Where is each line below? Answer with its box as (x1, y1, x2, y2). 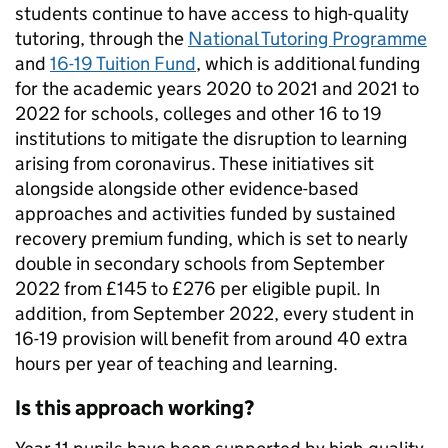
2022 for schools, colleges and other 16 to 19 (15, 102, 382, 126)
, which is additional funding (196, 52, 420, 76)
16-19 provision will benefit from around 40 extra (15, 327, 408, 351)
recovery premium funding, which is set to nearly (15, 227, 408, 251)
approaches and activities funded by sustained (15, 202, 396, 226)
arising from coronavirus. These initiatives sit (15, 152, 374, 176)
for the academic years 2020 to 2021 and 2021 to (15, 77, 419, 101)
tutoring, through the (15, 27, 188, 51)
